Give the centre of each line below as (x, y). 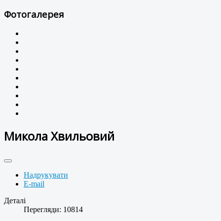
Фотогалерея (34, 14)
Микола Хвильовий (59, 136)
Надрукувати (46, 175)
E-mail (34, 184)
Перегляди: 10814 (53, 210)
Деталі (15, 201)
